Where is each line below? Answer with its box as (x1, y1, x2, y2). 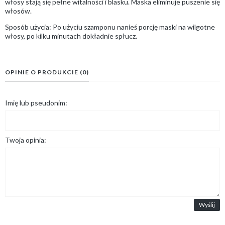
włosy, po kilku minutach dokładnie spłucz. (5, 31, 137, 40)
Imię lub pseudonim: (5, 98, 67, 107)
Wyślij (198, 200, 215, 208)
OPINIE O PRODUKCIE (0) (5, 68, 89, 76)
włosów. (5, 6, 32, 15)
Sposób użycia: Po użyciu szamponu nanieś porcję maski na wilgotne (5, 22, 215, 31)
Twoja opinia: (5, 135, 46, 144)
